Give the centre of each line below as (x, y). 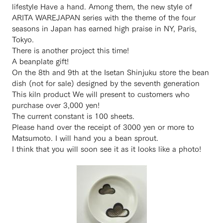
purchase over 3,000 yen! (56, 105)
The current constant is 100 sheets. (73, 115)
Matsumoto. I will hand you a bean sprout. (85, 137)
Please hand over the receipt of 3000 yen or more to (103, 126)
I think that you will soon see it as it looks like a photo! (107, 148)
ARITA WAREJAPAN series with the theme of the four (104, 17)
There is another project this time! (70, 50)
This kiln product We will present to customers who (101, 94)
